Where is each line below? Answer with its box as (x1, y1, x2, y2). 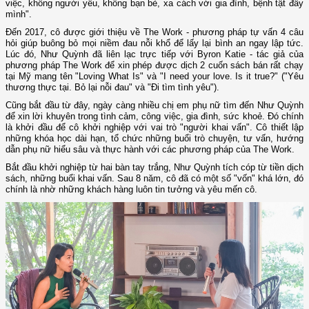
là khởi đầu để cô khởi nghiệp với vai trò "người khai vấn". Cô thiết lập (6, 122, 303, 133)
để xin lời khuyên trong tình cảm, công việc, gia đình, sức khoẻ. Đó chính (6, 111, 303, 122)
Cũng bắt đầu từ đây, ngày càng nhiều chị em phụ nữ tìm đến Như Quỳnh (6, 100, 303, 111)
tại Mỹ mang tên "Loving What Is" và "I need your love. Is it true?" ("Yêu (6, 71, 303, 82)
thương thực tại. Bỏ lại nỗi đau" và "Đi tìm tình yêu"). (6, 82, 219, 93)
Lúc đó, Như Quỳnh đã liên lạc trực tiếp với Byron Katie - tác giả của (6, 49, 303, 60)
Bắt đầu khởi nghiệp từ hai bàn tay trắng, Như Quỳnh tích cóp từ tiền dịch (6, 162, 303, 173)
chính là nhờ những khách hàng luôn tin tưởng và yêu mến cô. (6, 184, 257, 195)
